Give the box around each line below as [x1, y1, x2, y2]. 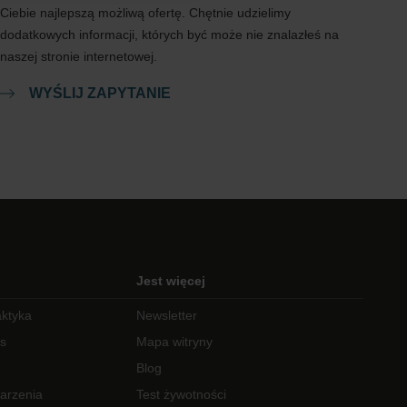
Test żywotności [136, 387, 227, 402]
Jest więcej [136, 273, 206, 288]
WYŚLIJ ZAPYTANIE [29, 85, 171, 101]
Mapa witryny [136, 334, 213, 349]
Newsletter [136, 308, 198, 323]
